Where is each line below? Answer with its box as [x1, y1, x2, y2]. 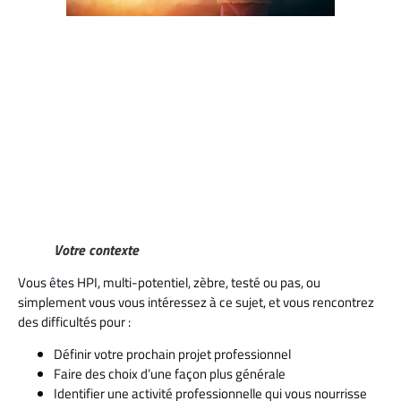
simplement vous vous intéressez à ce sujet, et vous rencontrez [18, 291, 374, 312]
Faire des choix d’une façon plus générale [54, 363, 286, 384]
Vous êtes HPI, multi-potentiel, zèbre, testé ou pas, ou [18, 271, 320, 293]
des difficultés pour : [18, 311, 131, 332]
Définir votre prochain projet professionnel [54, 343, 291, 364]
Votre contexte [54, 238, 139, 260]
